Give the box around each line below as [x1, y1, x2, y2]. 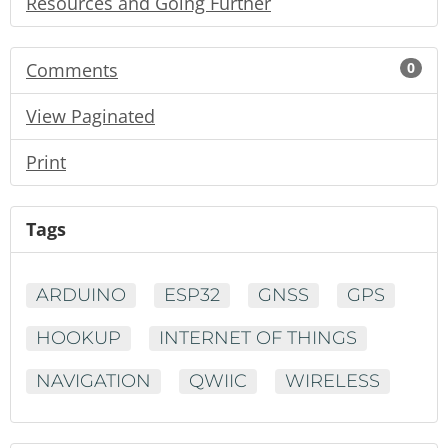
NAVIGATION [36, 369, 151, 392]
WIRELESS [285, 369, 380, 392]
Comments [26, 57, 118, 82]
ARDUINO [36, 283, 126, 306]
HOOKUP [36, 326, 121, 349]
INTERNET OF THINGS [159, 326, 357, 349]
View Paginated [26, 103, 155, 128]
